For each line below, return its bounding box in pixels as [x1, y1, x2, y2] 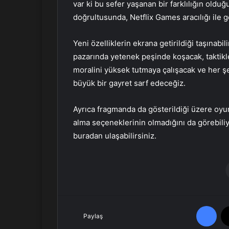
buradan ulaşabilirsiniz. [73, 131, 156, 141]
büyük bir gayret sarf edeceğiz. [73, 78, 186, 88]
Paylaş [83, 212, 103, 220]
